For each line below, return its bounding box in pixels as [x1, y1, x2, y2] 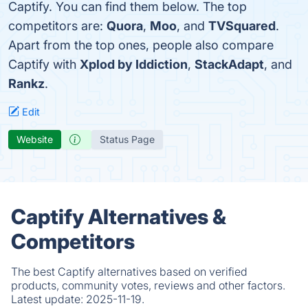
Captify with [8, 57, 80, 71]
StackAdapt [195, 57, 264, 71]
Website [16, 133, 53, 145]
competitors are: [8, 19, 107, 33]
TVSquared [208, 19, 276, 33]
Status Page [100, 133, 155, 145]
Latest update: [11, 292, 86, 306]
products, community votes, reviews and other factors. [11, 278, 285, 292]
